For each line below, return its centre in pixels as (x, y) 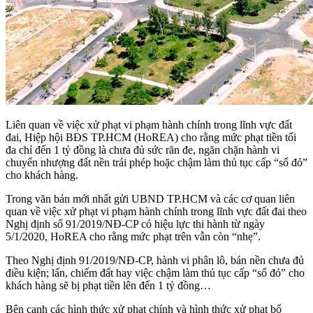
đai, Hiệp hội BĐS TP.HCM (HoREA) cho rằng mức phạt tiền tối (151, 137)
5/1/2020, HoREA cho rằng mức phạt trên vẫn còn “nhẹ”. (133, 236)
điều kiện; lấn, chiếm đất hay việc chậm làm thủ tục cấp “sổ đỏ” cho (155, 272)
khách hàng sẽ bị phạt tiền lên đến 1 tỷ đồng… (108, 285)
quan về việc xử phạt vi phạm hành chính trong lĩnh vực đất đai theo (156, 211)
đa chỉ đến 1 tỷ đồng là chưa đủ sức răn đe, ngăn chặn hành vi (143, 150)
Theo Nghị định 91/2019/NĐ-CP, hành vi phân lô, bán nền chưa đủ (155, 260)
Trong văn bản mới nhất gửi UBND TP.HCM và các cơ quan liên (150, 198)
